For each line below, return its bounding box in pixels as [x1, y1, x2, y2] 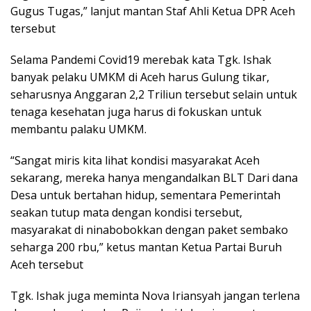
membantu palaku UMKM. [10, 121, 146, 137]
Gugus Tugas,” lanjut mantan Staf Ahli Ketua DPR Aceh [10, 3, 295, 19]
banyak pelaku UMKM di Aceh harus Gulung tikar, [10, 69, 269, 85]
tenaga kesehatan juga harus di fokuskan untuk [10, 103, 262, 119]
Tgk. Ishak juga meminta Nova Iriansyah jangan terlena [10, 287, 300, 303]
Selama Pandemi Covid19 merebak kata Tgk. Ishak [10, 51, 271, 67]
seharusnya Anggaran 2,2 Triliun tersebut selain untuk [10, 86, 297, 102]
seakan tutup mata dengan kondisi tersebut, [10, 204, 242, 220]
